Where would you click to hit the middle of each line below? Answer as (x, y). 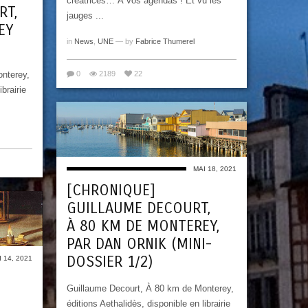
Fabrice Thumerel (165, 41)
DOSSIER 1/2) (110, 262)
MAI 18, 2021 (215, 169)
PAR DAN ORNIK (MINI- (139, 244)
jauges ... (85, 15)
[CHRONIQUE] (111, 191)
